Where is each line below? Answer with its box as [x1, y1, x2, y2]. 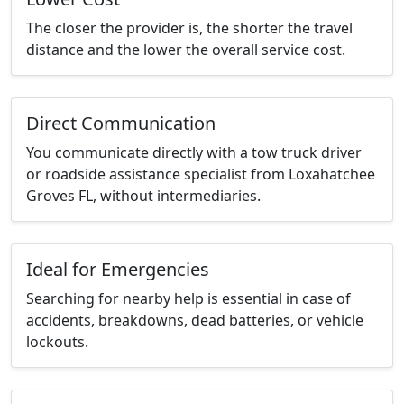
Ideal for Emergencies [26, 257, 209, 282]
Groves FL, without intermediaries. [26, 186, 261, 207]
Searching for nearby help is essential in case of [26, 289, 351, 309]
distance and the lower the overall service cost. [26, 40, 345, 60]
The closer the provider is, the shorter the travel [26, 18, 353, 39]
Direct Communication [26, 111, 216, 136]
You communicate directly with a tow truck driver [26, 142, 362, 163]
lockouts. [26, 332, 88, 353]
